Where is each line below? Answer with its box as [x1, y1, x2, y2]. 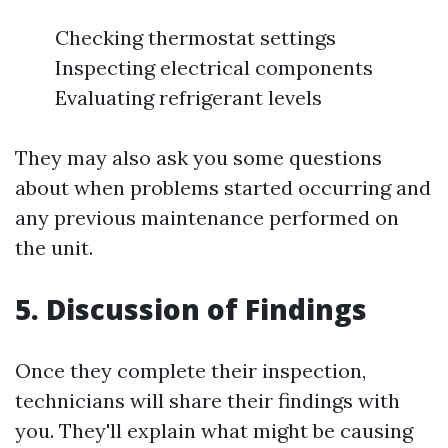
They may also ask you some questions [15, 145, 382, 171]
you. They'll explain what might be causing [15, 418, 413, 444]
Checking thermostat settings [55, 25, 336, 51]
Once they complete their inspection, [15, 358, 366, 384]
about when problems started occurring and [15, 175, 431, 201]
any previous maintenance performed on [15, 205, 399, 231]
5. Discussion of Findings [15, 290, 367, 329]
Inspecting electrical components [55, 55, 373, 81]
